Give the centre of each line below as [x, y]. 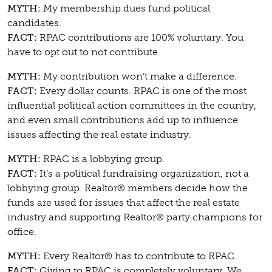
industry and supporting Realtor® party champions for [135, 217]
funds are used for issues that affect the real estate [124, 203]
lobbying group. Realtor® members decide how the [127, 188]
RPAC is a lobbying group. [104, 159]
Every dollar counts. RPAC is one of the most [143, 91]
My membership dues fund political [127, 8]
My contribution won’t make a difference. [140, 76]
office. [22, 232]
